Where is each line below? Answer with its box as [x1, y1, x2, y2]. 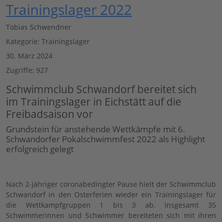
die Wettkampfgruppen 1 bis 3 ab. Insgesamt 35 [6, 200, 216, 210]
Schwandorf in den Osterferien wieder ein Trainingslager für [6, 189, 216, 199]
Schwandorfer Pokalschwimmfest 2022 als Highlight [6, 133, 205, 145]
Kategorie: [6, 36, 42, 46]
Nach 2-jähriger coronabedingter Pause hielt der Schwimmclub [6, 179, 216, 189]
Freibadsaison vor [6, 107, 93, 121]
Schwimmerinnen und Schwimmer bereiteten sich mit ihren [6, 210, 216, 220]
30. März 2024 [6, 51, 53, 60]
